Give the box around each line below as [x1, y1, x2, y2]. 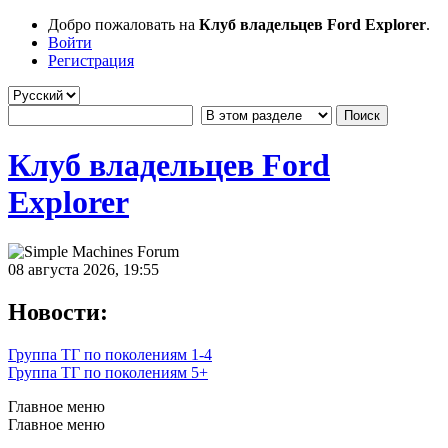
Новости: [8, 298, 108, 325]
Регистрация [48, 52, 134, 69]
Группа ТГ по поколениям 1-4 [8, 345, 212, 363]
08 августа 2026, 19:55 [8, 260, 159, 278]
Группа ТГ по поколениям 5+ [8, 363, 208, 381]
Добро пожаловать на [48, 16, 199, 33]
